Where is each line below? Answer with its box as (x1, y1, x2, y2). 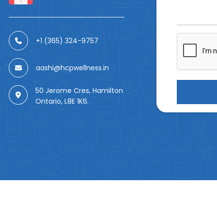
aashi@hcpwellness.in (36, 63, 109, 73)
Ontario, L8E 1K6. (35, 96, 89, 107)
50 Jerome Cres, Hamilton (35, 86, 124, 96)
